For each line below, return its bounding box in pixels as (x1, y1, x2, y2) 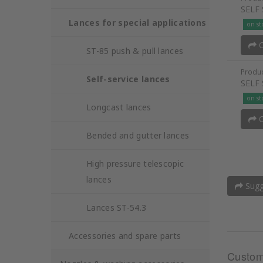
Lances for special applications (69, 17, 207, 28)
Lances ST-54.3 (86, 202, 147, 213)
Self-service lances (86, 73, 170, 85)
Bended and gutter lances (86, 130, 190, 141)
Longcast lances (86, 102, 151, 113)
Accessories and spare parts (69, 230, 181, 241)
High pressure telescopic (86, 158, 184, 169)
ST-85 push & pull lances (86, 45, 184, 56)
